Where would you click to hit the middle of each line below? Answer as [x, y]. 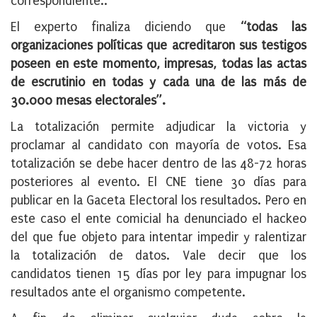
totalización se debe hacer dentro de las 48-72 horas [158, 164]
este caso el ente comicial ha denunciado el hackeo [158, 219]
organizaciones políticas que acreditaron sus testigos [158, 46]
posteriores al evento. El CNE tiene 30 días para [158, 183]
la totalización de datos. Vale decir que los [158, 256]
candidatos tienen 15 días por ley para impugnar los [158, 275]
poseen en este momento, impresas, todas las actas [158, 64]
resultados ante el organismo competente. [128, 293]
